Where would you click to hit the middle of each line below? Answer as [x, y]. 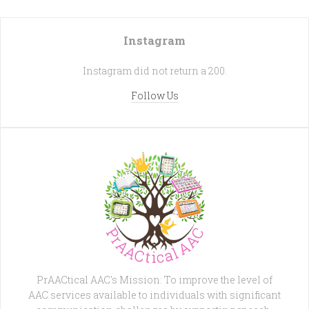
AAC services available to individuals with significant [154, 295]
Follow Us [154, 95]
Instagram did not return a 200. [154, 70]
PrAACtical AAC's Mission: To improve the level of [154, 280]
